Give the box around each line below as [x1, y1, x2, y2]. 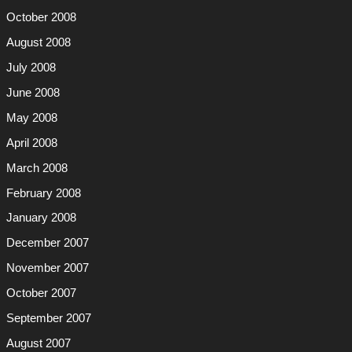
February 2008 [5, 186, 81, 200]
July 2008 [5, 60, 56, 74]
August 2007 [5, 337, 71, 350]
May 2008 [5, 111, 57, 124]
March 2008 [5, 161, 68, 174]
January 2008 [5, 211, 76, 225]
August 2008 [5, 35, 71, 49]
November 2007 [5, 262, 89, 275]
